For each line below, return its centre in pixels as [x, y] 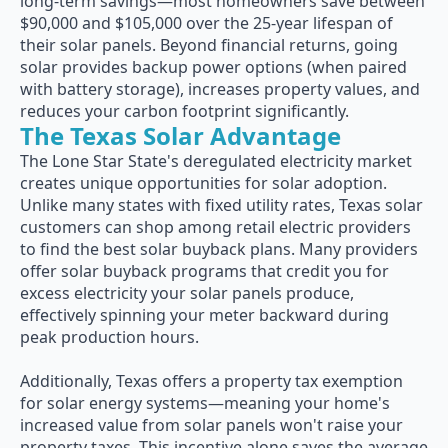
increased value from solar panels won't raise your [211, 425]
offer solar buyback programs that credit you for [204, 271]
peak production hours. [109, 337]
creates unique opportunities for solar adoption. [203, 183]
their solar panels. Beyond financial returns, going [209, 45]
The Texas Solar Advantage [180, 135]
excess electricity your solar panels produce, [187, 293]
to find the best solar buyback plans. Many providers [219, 249]
